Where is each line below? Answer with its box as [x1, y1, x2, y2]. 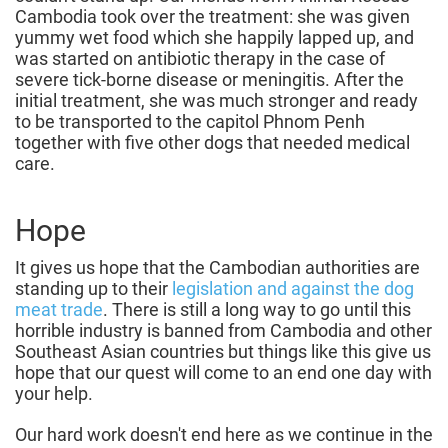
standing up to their [15, 278, 172, 300]
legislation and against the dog [172, 278, 414, 300]
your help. [15, 383, 93, 405]
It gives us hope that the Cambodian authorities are [15, 257, 420, 279]
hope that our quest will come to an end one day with [15, 362, 432, 384]
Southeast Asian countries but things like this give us [15, 341, 431, 363]
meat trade [15, 299, 103, 321]
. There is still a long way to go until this [103, 299, 411, 321]
